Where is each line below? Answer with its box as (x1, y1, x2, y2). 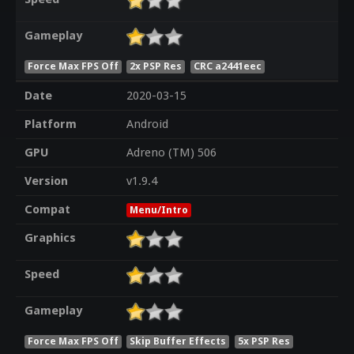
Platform (24, 117, 77, 132)
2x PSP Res (130, 59, 183, 72)
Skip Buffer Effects (130, 334, 227, 347)
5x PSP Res (238, 334, 291, 347)
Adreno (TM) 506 (126, 145, 217, 160)
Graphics (24, 231, 76, 246)
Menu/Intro (129, 204, 188, 217)
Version (24, 174, 68, 189)
